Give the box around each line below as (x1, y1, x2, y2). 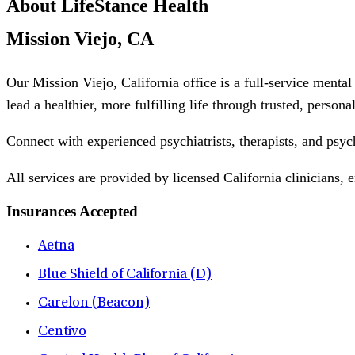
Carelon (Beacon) (38, 296, 150, 311)
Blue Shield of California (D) (38, 268, 212, 283)
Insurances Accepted (6, 203, 138, 220)
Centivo (38, 325, 86, 340)
